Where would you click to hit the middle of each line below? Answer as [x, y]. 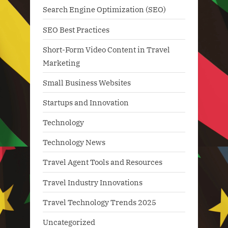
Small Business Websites [87, 82]
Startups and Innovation [86, 102]
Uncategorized [69, 222]
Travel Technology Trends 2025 [99, 202]
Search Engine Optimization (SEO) [104, 9]
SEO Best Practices [76, 29]
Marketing [61, 62]
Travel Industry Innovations [93, 182]
